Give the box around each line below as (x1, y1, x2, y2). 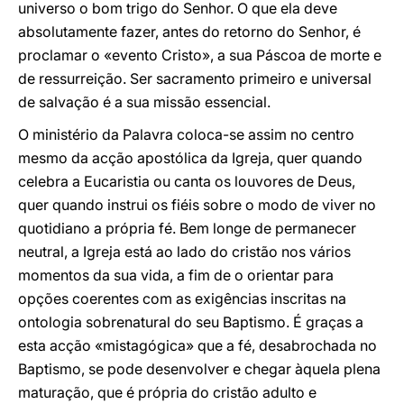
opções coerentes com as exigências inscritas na (18, 289, 346, 308)
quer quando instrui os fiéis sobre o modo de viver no (18, 196, 376, 214)
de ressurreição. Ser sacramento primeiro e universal (18, 69, 372, 87)
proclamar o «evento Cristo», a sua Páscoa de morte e (18, 46, 381, 64)
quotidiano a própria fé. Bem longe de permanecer (18, 219, 356, 237)
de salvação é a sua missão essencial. (18, 93, 271, 111)
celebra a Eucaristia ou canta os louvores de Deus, (18, 172, 355, 190)
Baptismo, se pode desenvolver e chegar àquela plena (18, 360, 381, 378)
